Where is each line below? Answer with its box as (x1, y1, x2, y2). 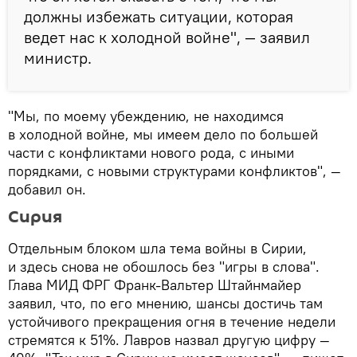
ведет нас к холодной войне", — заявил (24, 26, 310, 47)
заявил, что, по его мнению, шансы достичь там (8, 293, 323, 312)
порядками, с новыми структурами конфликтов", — (8, 161, 341, 180)
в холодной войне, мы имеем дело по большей (8, 124, 318, 143)
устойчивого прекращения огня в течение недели (8, 312, 335, 331)
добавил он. (8, 179, 86, 198)
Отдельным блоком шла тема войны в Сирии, (8, 238, 307, 257)
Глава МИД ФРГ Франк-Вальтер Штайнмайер (8, 275, 301, 294)
